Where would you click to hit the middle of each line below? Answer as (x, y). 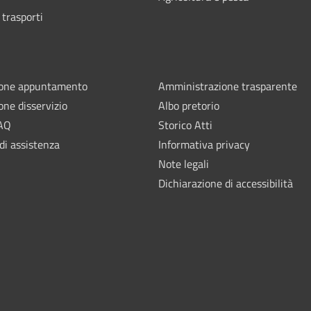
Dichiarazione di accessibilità (226, 183)
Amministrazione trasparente (228, 86)
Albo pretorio (189, 105)
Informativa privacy (204, 144)
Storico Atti (185, 125)
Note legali (184, 163)
